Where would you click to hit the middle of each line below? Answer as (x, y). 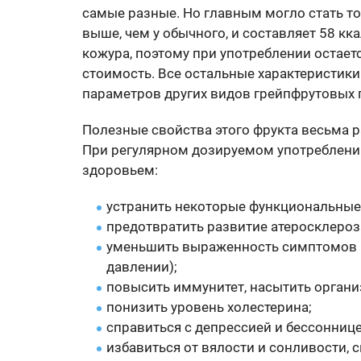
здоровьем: (120, 170)
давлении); (142, 267)
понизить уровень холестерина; (209, 307)
